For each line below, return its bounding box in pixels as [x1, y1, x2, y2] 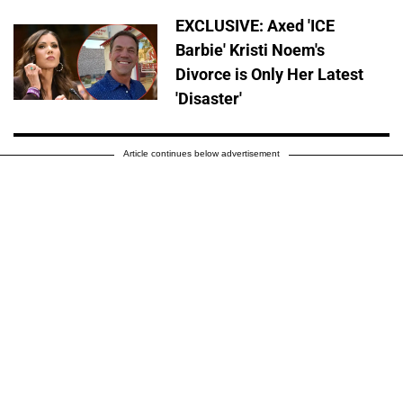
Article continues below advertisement [123, 148, 280, 159]
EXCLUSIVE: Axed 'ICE [175, 16, 335, 36]
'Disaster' [175, 89, 242, 109]
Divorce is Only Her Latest [175, 65, 363, 85]
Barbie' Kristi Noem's [175, 40, 325, 60]
